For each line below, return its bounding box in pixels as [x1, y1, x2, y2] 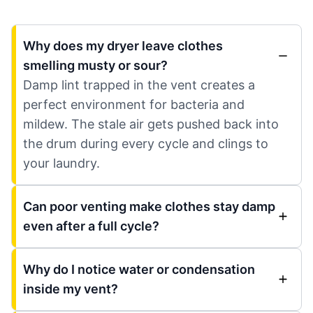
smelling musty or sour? [23, 58, 168, 73]
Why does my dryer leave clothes [23, 38, 223, 54]
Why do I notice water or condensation [23, 262, 255, 277]
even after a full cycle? [23, 219, 159, 234]
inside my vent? [23, 282, 118, 297]
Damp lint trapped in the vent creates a [23, 78, 255, 93]
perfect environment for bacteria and [23, 97, 245, 112]
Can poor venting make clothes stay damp [23, 199, 275, 214]
